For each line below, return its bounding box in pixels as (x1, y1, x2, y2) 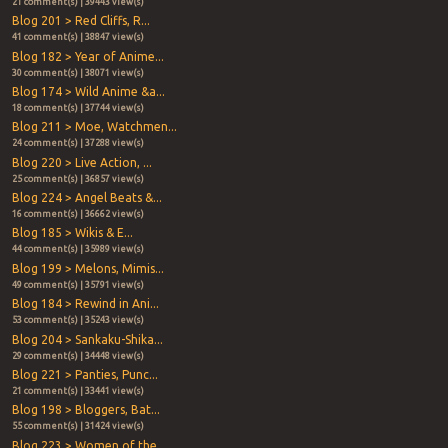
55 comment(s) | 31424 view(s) (11, 421, 144, 432)
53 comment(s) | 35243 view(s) (11, 315, 144, 326)
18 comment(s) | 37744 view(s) (11, 102, 144, 113)
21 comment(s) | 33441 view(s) (11, 386, 144, 397)
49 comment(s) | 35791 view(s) (11, 279, 144, 290)
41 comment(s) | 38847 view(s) (11, 32, 144, 43)
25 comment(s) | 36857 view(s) (11, 173, 144, 184)
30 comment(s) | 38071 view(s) (11, 67, 144, 78)
